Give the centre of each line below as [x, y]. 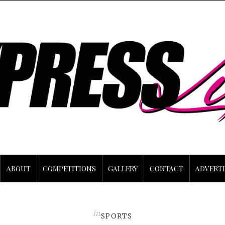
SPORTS [117, 216]
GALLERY [123, 168]
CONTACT [166, 168]
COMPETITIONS [69, 168]
